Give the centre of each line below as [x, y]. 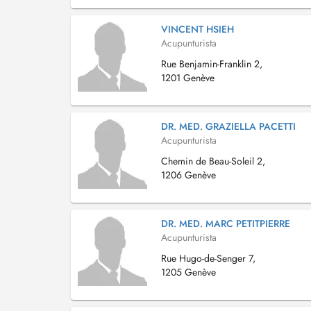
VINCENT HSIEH [197, 29]
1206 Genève [188, 175]
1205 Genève [188, 272]
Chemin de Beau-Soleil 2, [213, 161]
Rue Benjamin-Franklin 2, [212, 64]
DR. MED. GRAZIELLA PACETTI [228, 126]
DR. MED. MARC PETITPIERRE [226, 224]
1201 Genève [188, 78]
